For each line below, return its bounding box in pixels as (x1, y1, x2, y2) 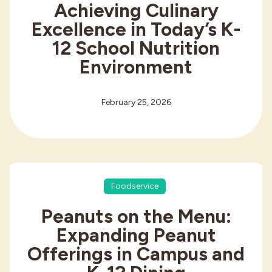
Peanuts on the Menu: (41, 205, 231, 228)
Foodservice (110, 181, 158, 192)
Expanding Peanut (56, 223, 216, 247)
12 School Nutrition (52, 36, 220, 59)
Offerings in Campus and (27, 242, 245, 266)
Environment (80, 55, 192, 78)
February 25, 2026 (101, 97, 171, 107)
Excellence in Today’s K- (31, 17, 241, 41)
